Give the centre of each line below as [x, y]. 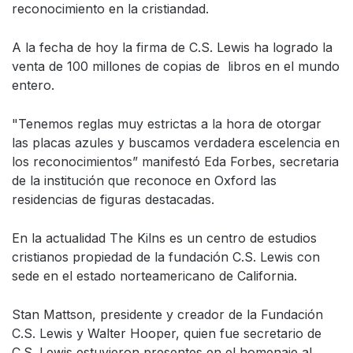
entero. [33, 85]
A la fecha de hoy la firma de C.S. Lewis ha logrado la [172, 47]
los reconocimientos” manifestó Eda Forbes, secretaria [175, 162]
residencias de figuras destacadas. [113, 199]
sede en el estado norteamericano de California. [154, 276]
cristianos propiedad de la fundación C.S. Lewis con [166, 257]
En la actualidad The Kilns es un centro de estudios [164, 238]
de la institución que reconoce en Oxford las [144, 180]
